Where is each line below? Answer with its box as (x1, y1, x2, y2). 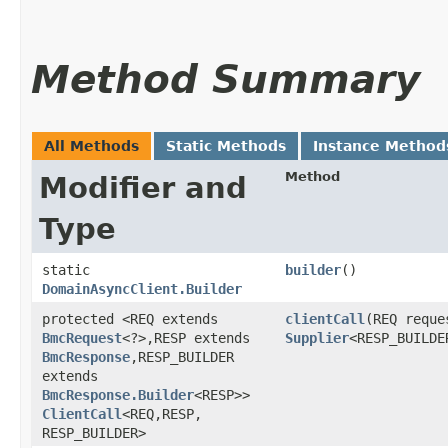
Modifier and (39, 170, 247, 205)
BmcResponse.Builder (42, 386, 194, 403)
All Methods (44, 137, 139, 154)
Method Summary (31, 56, 420, 102)
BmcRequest (42, 329, 122, 346)
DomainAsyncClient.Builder (42, 280, 242, 297)
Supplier (285, 329, 349, 346)
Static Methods (166, 137, 286, 154)
